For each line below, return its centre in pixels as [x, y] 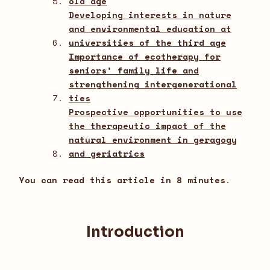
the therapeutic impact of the [147, 126]
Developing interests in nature [150, 15]
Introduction [135, 232]
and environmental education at [150, 29]
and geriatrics [107, 154]
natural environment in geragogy [153, 140]
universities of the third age [147, 43]
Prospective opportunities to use [155, 112]
